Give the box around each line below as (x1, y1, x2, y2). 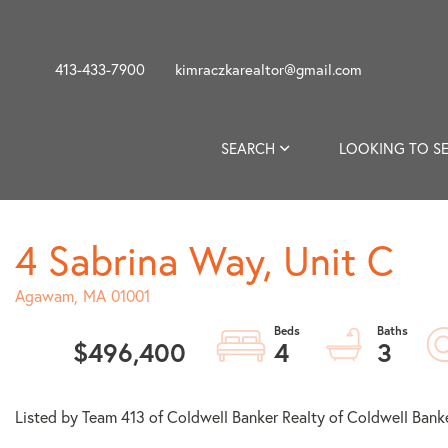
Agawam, (15, 286, 78, 306)
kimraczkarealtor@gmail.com (175, 60, 362, 79)
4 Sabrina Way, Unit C (15, 235, 394, 285)
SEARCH (221, 139, 275, 158)
